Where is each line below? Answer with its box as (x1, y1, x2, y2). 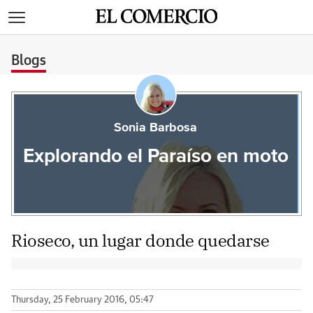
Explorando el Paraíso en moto (22, 147, 289, 166)
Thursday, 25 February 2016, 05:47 (11, 296, 154, 305)
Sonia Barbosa (114, 122, 198, 134)
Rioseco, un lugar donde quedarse (11, 229, 270, 252)
